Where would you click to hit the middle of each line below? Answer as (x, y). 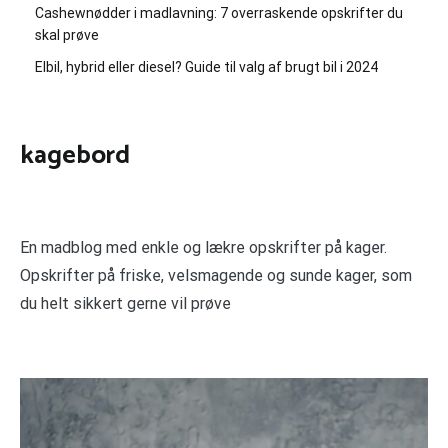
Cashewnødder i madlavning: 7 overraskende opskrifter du (219, 12)
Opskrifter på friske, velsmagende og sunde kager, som (216, 275)
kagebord (75, 155)
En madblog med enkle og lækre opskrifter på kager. (203, 247)
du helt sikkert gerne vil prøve (125, 303)
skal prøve (67, 34)
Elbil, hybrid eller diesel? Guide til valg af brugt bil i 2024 (206, 66)
